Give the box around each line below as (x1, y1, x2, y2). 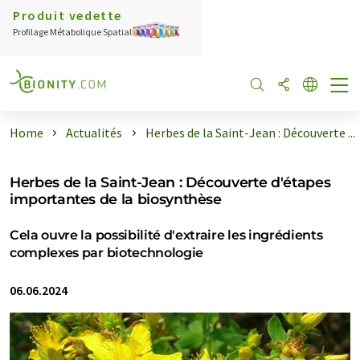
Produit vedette (13, 7, 122, 23)
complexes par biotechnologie (10, 245, 204, 260)
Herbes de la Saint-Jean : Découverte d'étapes (10, 174, 331, 190)
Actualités (66, 125, 123, 141)
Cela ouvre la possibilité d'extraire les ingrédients (10, 227, 323, 243)
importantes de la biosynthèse (10, 190, 222, 207)
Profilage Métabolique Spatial (13, 26, 132, 38)
